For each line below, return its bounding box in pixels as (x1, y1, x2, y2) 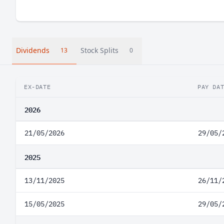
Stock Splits (80, 45, 118, 55)
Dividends (16, 45, 49, 55)
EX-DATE (24, 83, 51, 90)
